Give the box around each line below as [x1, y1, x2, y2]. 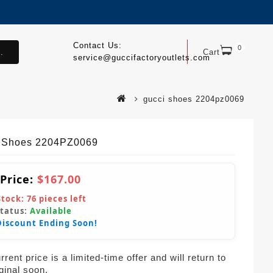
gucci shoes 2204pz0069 [143, 94, 244, 104]
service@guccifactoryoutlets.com [73, 53, 210, 62]
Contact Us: [73, 41, 122, 50]
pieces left [37, 193, 87, 204]
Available [30, 205, 72, 216]
